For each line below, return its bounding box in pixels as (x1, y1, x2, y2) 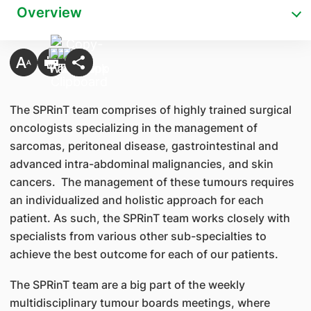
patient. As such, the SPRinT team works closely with (9, 211, 290, 225)
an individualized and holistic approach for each (9, 193, 264, 207)
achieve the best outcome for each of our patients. (9, 247, 278, 261)
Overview (17, 4, 82, 21)
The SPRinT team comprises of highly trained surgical (9, 103, 292, 117)
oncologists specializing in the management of (9, 121, 258, 135)
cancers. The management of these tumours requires (9, 175, 294, 189)
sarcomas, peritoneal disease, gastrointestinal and (9, 139, 278, 153)
